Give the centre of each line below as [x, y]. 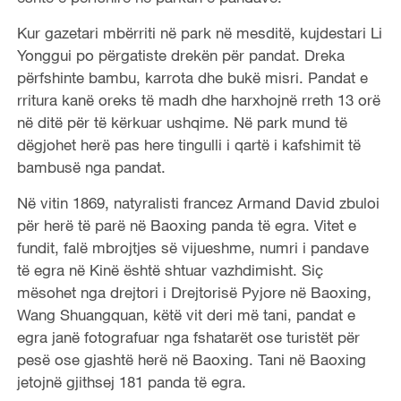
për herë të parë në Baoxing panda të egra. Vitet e [186, 225]
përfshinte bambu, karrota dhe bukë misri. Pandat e [192, 77]
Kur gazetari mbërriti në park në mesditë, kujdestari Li [199, 32]
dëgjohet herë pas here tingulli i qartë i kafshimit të [188, 144]
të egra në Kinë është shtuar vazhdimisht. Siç [170, 269]
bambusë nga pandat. [91, 166]
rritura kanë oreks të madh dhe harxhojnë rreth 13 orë [198, 99]
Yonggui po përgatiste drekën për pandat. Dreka [180, 55]
